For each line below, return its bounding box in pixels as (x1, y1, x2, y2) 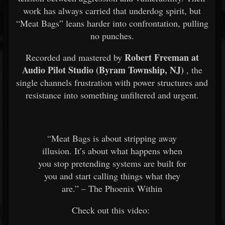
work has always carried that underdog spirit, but (23, 5, 201, 17)
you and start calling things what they (44, 170, 180, 182)
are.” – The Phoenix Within (62, 182, 162, 194)
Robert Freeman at (124, 51, 199, 64)
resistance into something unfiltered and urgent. (25, 89, 199, 101)
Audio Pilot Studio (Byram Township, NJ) (22, 63, 184, 76)
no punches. (90, 30, 134, 42)
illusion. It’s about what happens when (42, 145, 182, 157)
